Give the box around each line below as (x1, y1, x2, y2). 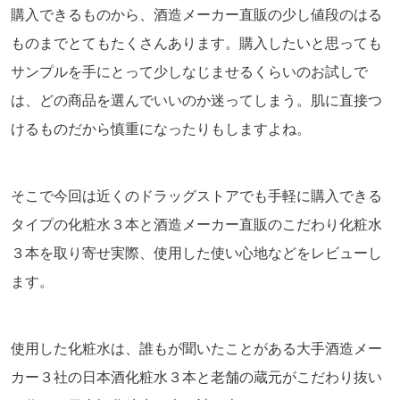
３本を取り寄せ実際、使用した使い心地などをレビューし (11, 246, 382, 262)
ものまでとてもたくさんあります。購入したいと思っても (11, 36, 382, 52)
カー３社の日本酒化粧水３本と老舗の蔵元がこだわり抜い (11, 370, 382, 386)
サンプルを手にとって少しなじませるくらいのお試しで (11, 64, 368, 80)
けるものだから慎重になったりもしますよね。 (11, 121, 311, 137)
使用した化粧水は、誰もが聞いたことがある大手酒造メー (11, 341, 382, 357)
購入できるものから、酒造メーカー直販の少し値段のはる (11, 7, 382, 23)
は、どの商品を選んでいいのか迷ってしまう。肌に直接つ (11, 93, 382, 109)
